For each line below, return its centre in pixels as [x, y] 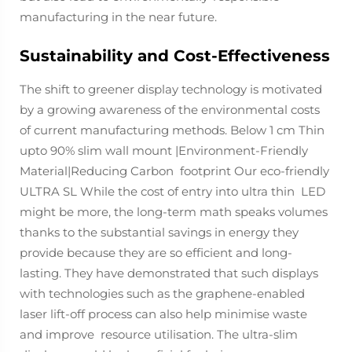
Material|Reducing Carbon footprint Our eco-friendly [174, 171]
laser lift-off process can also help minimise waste [163, 314]
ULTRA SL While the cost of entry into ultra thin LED [172, 191]
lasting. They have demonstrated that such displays [169, 273]
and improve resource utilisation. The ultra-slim [159, 334]
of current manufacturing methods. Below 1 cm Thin [172, 130]
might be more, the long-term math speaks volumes [174, 212]
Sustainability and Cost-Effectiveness [175, 56]
